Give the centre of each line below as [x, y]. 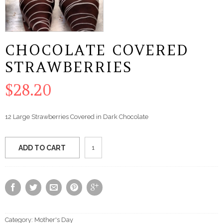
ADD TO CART [42, 148]
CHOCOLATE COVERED [97, 50]
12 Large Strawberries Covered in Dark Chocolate [77, 117]
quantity [100, 165]
